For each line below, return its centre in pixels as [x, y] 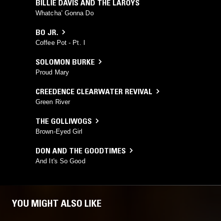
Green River [53, 102]
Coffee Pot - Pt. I [60, 42]
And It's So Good [60, 161]
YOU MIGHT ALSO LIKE [57, 203]
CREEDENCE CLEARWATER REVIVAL [94, 91]
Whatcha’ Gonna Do [65, 13]
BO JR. [47, 32]
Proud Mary [52, 72]
